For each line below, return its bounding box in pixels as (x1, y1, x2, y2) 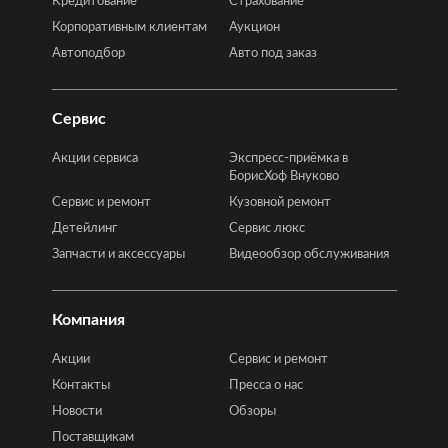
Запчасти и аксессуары (51, 248, 185, 261)
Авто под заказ (229, 47, 317, 60)
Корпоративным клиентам (51, 21, 207, 34)
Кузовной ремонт (229, 196, 331, 209)
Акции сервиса (51, 152, 138, 165)
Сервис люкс (229, 222, 305, 235)
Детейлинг (51, 222, 117, 235)
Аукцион (229, 21, 280, 34)
